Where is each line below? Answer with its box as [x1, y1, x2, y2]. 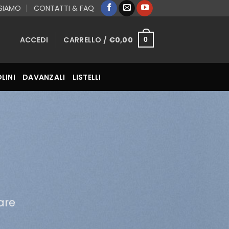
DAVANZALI [22, 72, 65, 82]
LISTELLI [72, 72, 101, 82]
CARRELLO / [63, 34, 109, 45]
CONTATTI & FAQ [33, 3, 94, 13]
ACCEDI [19, 34, 49, 45]
